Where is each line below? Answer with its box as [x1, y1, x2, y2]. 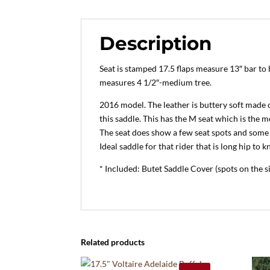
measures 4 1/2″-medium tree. [99, 77, 212, 88]
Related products [81, 237, 145, 248]
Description [99, 32, 212, 55]
